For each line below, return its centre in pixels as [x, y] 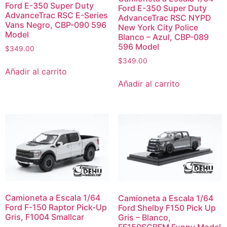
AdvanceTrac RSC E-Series [56, 15]
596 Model [138, 47]
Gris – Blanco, [144, 217]
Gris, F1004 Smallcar [45, 217]
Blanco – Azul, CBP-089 [163, 37]
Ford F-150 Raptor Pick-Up [56, 207]
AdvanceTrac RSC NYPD [164, 18]
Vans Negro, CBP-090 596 [56, 25]
